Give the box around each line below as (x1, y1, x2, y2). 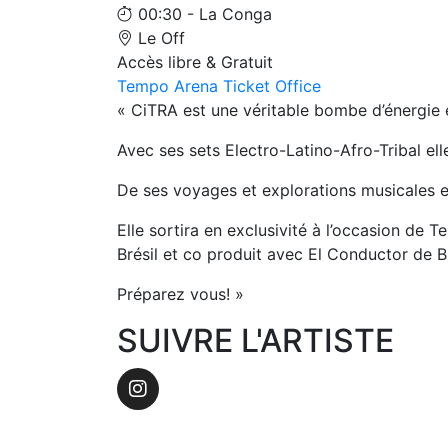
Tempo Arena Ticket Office (117, 75, 321, 96)
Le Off (133, 27, 185, 48)
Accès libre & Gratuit (117, 51, 273, 72)
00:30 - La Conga (133, 3, 272, 24)
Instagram (136, 390, 229, 415)
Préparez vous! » (117, 283, 244, 304)
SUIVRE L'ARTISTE (117, 320, 394, 360)
